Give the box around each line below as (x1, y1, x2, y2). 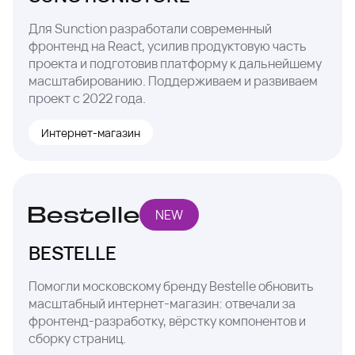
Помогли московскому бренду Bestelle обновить (29, 277, 314, 295)
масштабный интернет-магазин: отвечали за (29, 295, 296, 312)
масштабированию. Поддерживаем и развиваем (29, 72, 318, 90)
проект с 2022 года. (29, 90, 146, 107)
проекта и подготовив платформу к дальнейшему (29, 55, 322, 72)
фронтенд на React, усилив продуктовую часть (29, 37, 307, 55)
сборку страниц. (29, 330, 126, 347)
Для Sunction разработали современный (29, 20, 272, 37)
